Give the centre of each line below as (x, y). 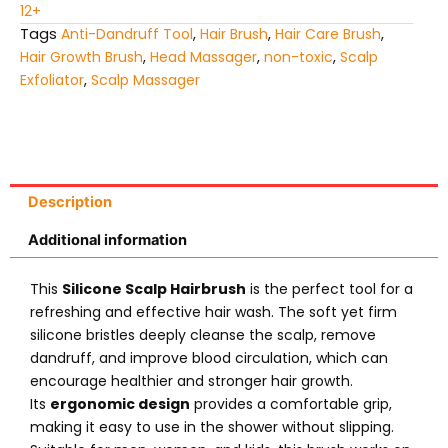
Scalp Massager (145, 80)
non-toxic (298, 57)
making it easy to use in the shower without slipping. (212, 427)
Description (69, 202)
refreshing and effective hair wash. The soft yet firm (213, 312)
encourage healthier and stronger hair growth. (191, 381)
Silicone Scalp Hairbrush (154, 289)
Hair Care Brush (328, 34)
